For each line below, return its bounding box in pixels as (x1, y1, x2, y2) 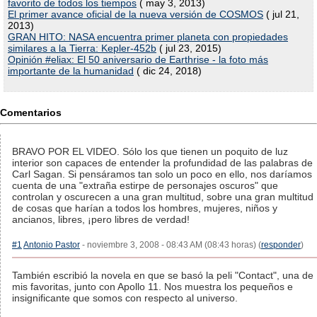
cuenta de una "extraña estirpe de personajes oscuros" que (12, 180, 278, 191)
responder (261, 240, 301, 250)
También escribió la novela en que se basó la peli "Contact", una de (12, 270, 313, 281)
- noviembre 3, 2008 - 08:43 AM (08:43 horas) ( (80, 240, 261, 250)
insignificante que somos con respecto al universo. (12, 292, 238, 304)
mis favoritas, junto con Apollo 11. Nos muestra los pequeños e (12, 281, 293, 292)
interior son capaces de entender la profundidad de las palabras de (12, 157, 313, 168)
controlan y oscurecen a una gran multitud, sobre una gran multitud (12, 191, 313, 202)
